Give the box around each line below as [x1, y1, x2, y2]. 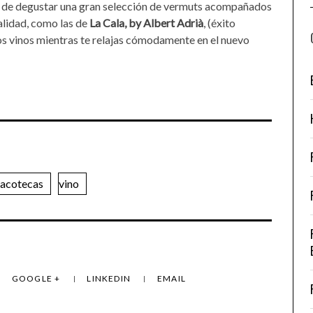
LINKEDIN [87, 273, 133, 284]
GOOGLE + [11, 273, 63, 284]
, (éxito [203, 16, 235, 29]
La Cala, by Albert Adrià [89, 16, 203, 29]
